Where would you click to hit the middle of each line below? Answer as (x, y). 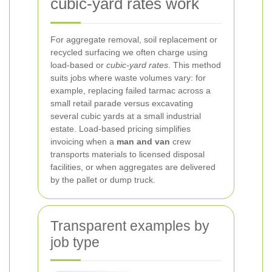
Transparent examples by (130, 226)
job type (75, 242)
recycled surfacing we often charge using (129, 52)
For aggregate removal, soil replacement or (134, 39)
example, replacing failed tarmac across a (131, 90)
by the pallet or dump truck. (103, 180)
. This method (195, 65)
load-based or (78, 65)
